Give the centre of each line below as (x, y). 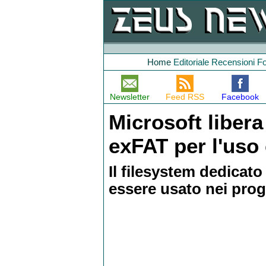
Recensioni (233, 62)
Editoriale (191, 62)
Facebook (240, 97)
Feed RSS (185, 97)
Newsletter (130, 97)
